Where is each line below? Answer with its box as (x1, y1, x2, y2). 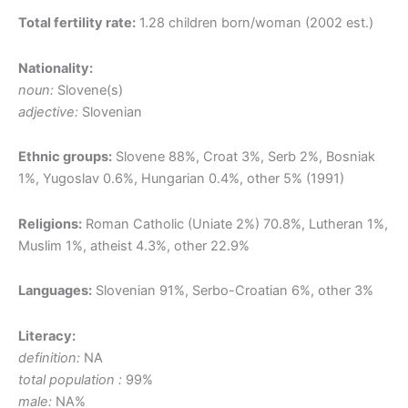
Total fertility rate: (18, 15, 136, 32)
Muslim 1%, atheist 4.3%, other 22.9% (18, 237, 250, 254)
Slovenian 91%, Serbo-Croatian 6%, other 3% (92, 282, 373, 300)
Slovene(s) (54, 81, 123, 98)
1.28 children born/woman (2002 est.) (136, 15, 373, 32)
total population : (18, 371, 122, 388)
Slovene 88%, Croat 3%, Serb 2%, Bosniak (112, 148, 375, 166)
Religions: (18, 215, 82, 232)
